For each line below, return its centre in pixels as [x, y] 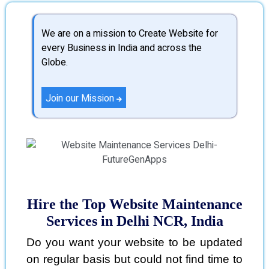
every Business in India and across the [122, 48]
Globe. [55, 62]
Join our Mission [81, 98]
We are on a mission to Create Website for [130, 34]
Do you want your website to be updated [134, 242]
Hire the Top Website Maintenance [134, 204]
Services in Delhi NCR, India [134, 221]
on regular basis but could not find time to [134, 259]
